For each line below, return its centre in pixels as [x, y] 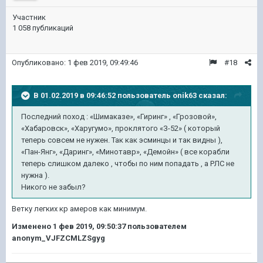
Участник [29, 17]
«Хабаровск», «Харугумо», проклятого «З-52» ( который [121, 128]
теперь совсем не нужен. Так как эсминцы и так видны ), [122, 140]
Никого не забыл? [53, 187]
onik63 [185, 95]
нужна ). [36, 175]
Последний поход [54, 116]
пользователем [156, 226]
